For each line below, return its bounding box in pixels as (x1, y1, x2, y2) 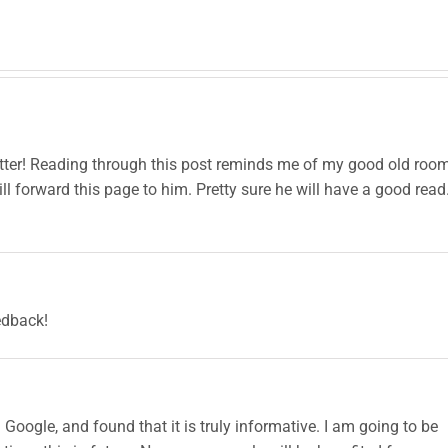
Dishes (53, 38, 126, 67)
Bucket (230, 20, 305, 49)
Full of (234, 56, 301, 85)
